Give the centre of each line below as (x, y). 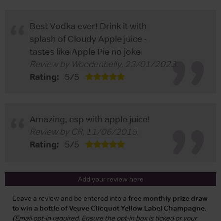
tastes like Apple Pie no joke (85, 52)
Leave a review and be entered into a (70, 199)
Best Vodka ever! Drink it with (88, 26)
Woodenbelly (96, 64)
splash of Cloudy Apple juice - (88, 39)
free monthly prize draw (168, 199)
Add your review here (110, 179)
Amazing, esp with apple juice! (90, 120)
